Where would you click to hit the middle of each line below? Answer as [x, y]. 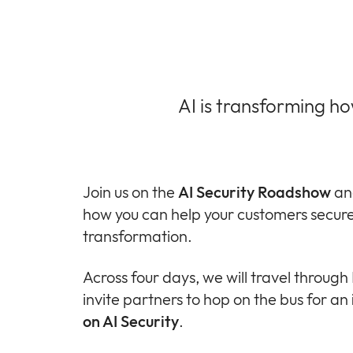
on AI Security [131, 321]
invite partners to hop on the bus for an [217, 299]
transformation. [137, 236]
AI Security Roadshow [255, 191]
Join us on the [130, 191]
